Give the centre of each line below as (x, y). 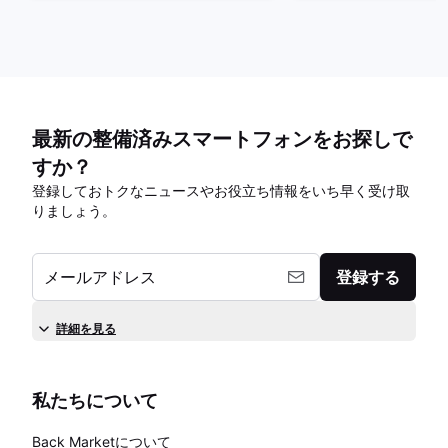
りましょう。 (74, 210)
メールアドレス (100, 277)
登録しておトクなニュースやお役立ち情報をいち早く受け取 (221, 190)
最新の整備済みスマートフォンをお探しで (222, 139)
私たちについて (95, 400)
